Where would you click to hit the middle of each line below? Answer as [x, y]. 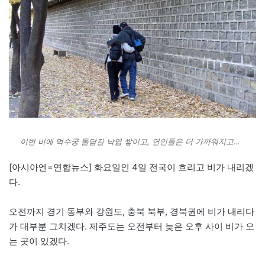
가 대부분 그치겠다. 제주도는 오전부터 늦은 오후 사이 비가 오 [132, 226]
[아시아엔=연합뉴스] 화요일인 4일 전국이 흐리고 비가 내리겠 [131, 167]
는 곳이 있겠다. [39, 241]
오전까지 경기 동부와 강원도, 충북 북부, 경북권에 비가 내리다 [132, 211]
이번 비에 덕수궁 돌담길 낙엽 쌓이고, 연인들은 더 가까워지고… [132, 141]
